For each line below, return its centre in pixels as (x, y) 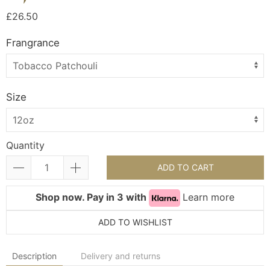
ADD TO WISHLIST (135, 222)
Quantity (25, 145)
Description (34, 256)
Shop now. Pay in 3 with (92, 197)
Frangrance (33, 42)
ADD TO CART (185, 167)
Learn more (209, 197)
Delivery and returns (121, 256)
